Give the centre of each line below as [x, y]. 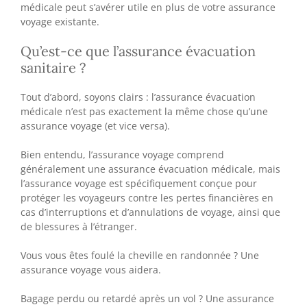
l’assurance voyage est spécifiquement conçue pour [139, 183]
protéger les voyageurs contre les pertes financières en [147, 197]
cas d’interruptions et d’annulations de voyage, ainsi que [150, 212]
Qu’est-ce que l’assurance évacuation [138, 51]
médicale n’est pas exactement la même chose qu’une [144, 111]
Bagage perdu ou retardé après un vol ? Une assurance [147, 298]
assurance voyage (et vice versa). [95, 125]
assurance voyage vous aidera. [91, 269]
